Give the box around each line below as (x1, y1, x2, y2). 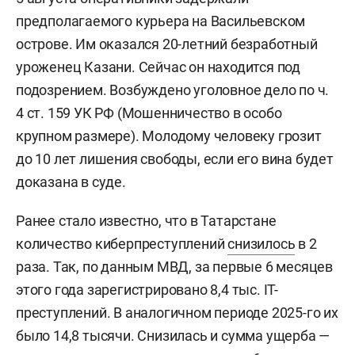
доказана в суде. (16, 173, 126, 190)
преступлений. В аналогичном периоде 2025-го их (16, 303, 338, 321)
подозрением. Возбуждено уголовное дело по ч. (16, 81, 330, 98)
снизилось (227, 235, 296, 252)
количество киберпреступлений (16, 235, 228, 252)
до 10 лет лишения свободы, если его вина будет (16, 150, 334, 167)
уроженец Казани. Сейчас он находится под (16, 58, 300, 75)
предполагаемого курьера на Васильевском (16, 12, 306, 29)
